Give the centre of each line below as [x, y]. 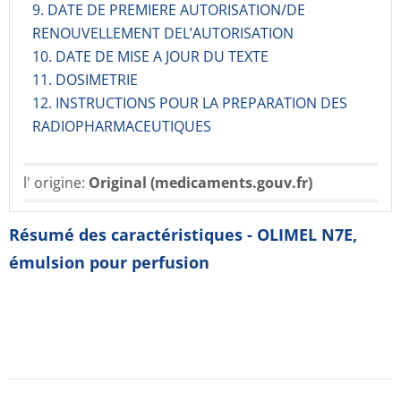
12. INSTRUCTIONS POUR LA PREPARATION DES [190, 103]
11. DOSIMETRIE [85, 80]
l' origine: [56, 183]
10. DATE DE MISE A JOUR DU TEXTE [150, 56]
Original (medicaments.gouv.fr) [200, 183]
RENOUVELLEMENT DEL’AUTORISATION [163, 33]
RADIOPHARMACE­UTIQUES [122, 126]
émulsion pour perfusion [109, 262]
